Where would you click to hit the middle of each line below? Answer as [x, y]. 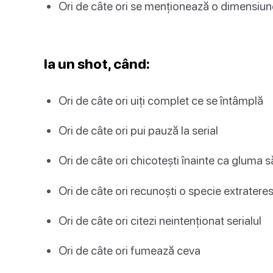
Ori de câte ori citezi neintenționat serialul [160, 220]
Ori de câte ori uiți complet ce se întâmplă [161, 100]
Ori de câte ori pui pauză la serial [138, 130]
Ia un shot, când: [97, 63]
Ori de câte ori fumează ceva [129, 250]
